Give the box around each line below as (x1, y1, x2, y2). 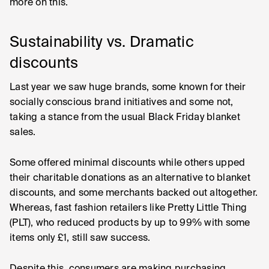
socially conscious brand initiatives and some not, (10, 98, 234, 107)
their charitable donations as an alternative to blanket (10, 174, 250, 183)
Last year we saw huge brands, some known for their (10, 83, 246, 92)
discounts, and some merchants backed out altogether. (10, 189, 258, 198)
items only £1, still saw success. (10, 234, 151, 243)
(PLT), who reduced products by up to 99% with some (10, 219, 250, 228)
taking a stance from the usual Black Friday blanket (10, 113, 240, 122)
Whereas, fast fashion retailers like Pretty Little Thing (10, 204, 247, 213)
